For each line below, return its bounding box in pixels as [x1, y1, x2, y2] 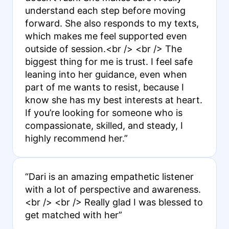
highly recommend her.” [25, 132, 128, 144]
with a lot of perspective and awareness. [25, 184, 201, 195]
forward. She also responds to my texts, [25, 17, 199, 29]
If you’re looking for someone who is [25, 107, 182, 118]
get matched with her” [25, 209, 122, 220]
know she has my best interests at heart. [25, 94, 202, 105]
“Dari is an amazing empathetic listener [25, 171, 194, 182]
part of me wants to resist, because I [25, 81, 184, 93]
